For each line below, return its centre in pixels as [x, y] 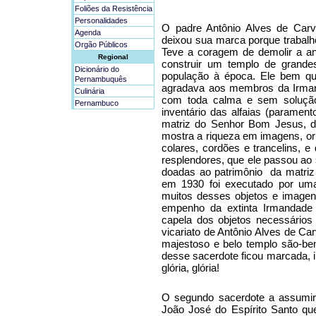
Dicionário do [97, 69]
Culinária [90, 91]
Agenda [88, 32]
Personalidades [101, 20]
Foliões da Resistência [114, 8]
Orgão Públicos [101, 44]
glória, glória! [190, 268]
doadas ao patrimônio [212, 172]
